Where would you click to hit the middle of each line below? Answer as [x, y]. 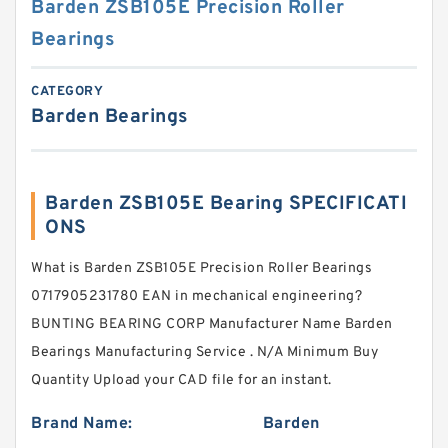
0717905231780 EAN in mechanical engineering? [196, 296]
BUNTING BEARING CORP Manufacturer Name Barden [212, 324]
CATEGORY [67, 92]
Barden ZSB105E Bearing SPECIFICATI [226, 204]
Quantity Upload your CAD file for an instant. [181, 380]
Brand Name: [82, 424]
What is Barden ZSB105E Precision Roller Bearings [201, 268]
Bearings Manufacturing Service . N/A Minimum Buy [204, 352]
